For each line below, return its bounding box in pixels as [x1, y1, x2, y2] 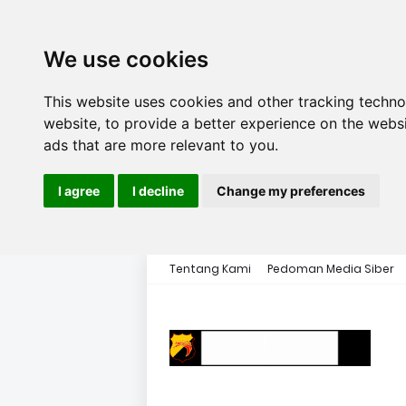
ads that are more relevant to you [43, 136, 275, 154]
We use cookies [43, 46, 208, 72]
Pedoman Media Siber [267, 261, 394, 276]
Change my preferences [217, 183, 365, 198]
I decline [132, 183, 184, 198]
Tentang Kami [169, 261, 251, 276]
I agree [58, 183, 100, 198]
